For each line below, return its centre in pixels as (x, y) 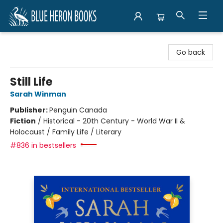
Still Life (31, 82)
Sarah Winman (38, 94)
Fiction (23, 121)
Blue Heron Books (37, 41)
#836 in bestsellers (43, 145)
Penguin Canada (78, 110)
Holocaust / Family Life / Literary (66, 132)
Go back (191, 52)
